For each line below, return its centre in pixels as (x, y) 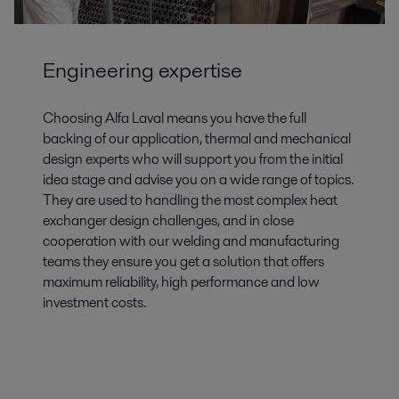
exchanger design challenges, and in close (168, 220)
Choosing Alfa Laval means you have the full (175, 118)
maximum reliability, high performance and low (181, 281)
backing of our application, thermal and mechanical (197, 138)
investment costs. (94, 302)
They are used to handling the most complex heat (190, 199)
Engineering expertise (142, 69)
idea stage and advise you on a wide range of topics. (198, 179)
